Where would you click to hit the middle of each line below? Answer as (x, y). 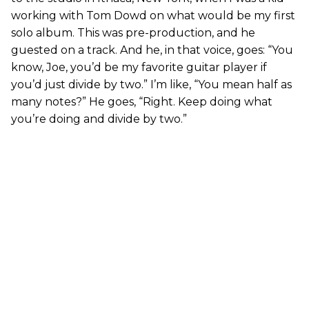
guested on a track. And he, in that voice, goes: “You (152, 50)
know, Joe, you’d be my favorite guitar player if (139, 67)
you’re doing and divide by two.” (99, 119)
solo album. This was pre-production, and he (133, 32)
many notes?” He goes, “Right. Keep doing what (142, 101)
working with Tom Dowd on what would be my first (153, 15)
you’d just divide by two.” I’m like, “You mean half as (151, 84)
